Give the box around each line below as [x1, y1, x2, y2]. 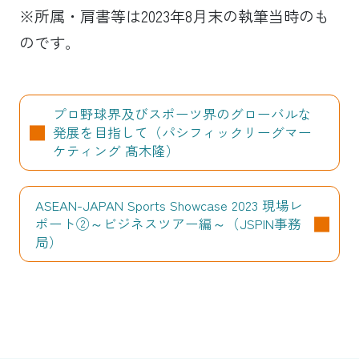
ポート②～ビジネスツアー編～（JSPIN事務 [35, 214, 301, 234]
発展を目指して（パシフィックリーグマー [52, 123, 312, 143]
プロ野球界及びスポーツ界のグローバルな [52, 104, 312, 124]
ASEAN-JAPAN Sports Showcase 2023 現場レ [35, 196, 303, 216]
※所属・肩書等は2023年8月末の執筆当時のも [18, 5, 329, 28]
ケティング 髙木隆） [52, 141, 179, 161]
